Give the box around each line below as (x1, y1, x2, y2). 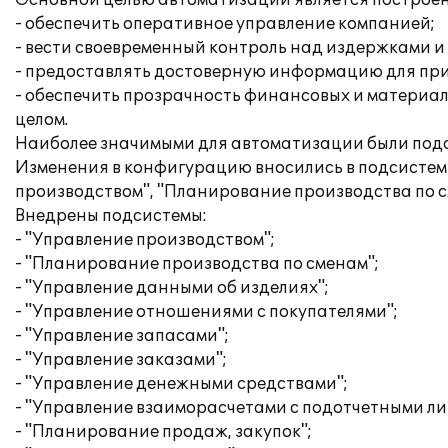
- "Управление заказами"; (15, 350, 227, 370)
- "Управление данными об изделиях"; (15, 278, 329, 298)
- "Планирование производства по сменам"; (15, 254, 379, 274)
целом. (15, 110, 68, 130)
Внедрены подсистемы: (15, 206, 207, 226)
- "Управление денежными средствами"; (15, 374, 348, 394)
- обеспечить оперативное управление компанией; (15, 14, 435, 34)
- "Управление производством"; (15, 230, 275, 250)
